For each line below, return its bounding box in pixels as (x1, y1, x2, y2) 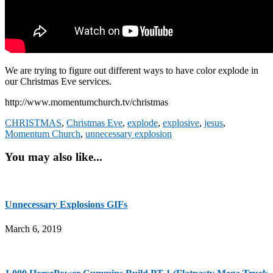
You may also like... (5, 151, 102, 164)
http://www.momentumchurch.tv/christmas (5, 96, 168, 107)
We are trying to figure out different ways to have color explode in (5, 65, 258, 76)
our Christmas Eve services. (5, 76, 112, 87)
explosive (163, 117, 199, 128)
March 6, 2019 (5, 223, 62, 234)
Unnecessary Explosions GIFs (5, 199, 127, 210)
